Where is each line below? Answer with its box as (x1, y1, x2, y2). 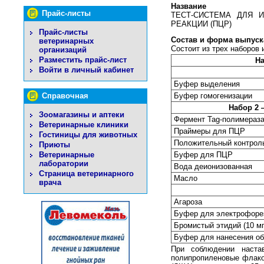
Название (171, 2, 206, 11)
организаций (39, 45, 87, 54)
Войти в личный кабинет (39, 65, 134, 74)
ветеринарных (39, 37, 94, 45)
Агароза (174, 197, 202, 207)
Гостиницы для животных (39, 130, 137, 139)
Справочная (42, 91, 88, 100)
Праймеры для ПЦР (174, 127, 245, 136)
